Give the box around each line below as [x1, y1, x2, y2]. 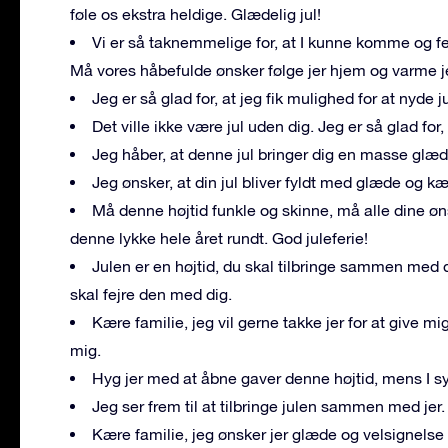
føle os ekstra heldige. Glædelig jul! [70, 4, 321, 23]
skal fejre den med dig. [70, 284, 232, 303]
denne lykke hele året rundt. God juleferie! [70, 228, 368, 247]
